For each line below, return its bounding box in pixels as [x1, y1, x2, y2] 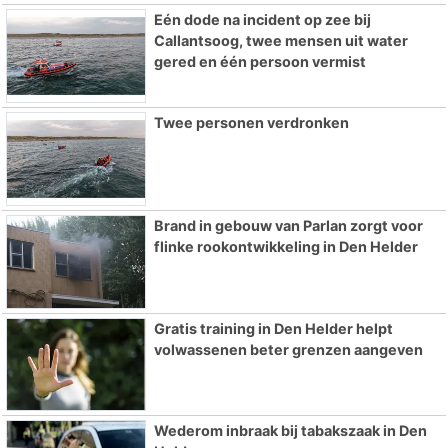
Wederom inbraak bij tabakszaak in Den [153, 422, 427, 440]
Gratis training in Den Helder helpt [153, 319, 393, 337]
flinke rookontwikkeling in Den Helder [153, 237, 418, 255]
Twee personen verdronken [153, 113, 349, 131]
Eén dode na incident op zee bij [153, 11, 371, 29]
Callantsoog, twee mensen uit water [153, 32, 408, 50]
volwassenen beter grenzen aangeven [153, 340, 423, 358]
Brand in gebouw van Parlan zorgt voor [153, 216, 423, 234]
